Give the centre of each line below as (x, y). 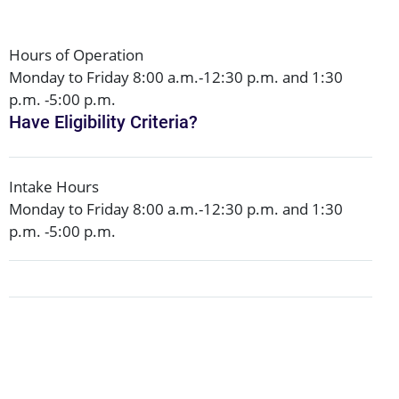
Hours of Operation (76, 55)
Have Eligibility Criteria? (103, 122)
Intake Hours (54, 187)
